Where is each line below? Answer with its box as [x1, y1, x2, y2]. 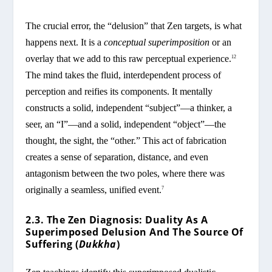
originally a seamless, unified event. [25, 185, 162, 195]
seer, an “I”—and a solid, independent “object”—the [25, 119, 226, 130]
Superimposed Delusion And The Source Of [25, 225, 243, 239]
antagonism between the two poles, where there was [25, 168, 225, 179]
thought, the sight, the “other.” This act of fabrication [25, 135, 227, 146]
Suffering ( [25, 237, 79, 251]
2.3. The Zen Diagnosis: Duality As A [25, 212, 208, 226]
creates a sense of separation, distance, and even [25, 152, 209, 163]
